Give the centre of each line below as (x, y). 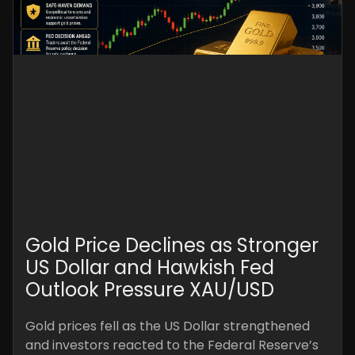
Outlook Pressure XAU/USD (150, 289)
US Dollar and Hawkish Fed (150, 267)
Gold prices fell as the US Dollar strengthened (168, 326)
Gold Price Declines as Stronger (172, 245)
